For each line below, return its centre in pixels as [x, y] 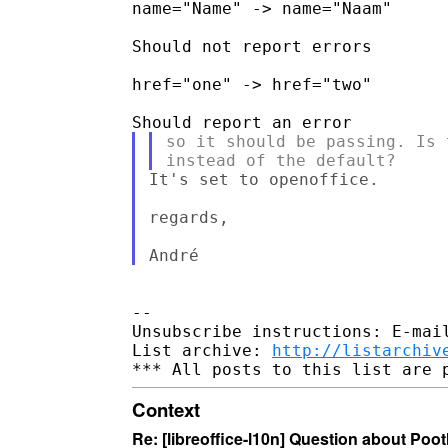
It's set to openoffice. [263, 179]
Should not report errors [252, 46]
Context [166, 409]
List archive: [202, 350]
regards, [188, 217]
